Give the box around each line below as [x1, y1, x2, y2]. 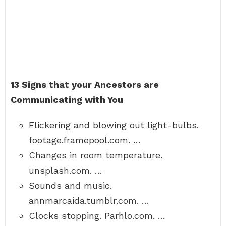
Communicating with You [11, 94, 123, 105]
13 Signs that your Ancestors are [11, 79, 159, 90]
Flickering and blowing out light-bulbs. [29, 120, 199, 130]
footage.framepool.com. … [29, 135, 141, 145]
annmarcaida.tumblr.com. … [29, 195, 149, 206]
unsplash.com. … [29, 165, 102, 176]
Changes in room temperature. [29, 150, 162, 160]
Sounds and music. [29, 180, 112, 191]
